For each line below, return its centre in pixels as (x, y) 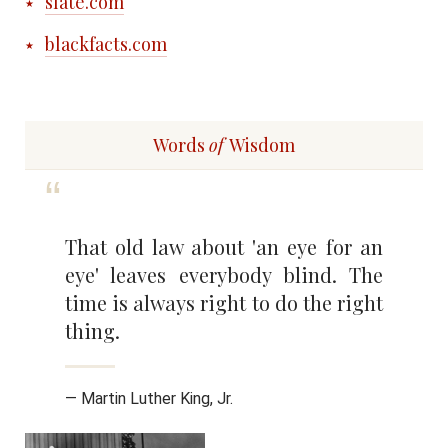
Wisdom (260, 145)
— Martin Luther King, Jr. (149, 399)
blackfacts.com (106, 44)
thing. (92, 331)
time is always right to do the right (224, 303)
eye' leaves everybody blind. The (224, 275)
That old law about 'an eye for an (224, 247)
